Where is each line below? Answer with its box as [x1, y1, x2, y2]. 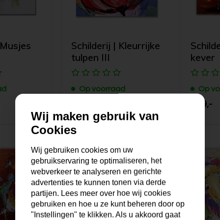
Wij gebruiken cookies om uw [31, 145, 133, 154]
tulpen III [71, 52, 110, 64]
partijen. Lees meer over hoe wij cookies [31, 189, 171, 197]
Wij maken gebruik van [31, 109, 159, 123]
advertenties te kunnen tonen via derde [31, 178, 166, 187]
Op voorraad [79, 85, 126, 93]
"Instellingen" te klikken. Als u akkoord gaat [31, 210, 180, 219]
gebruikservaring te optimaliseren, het [31, 156, 162, 165]
